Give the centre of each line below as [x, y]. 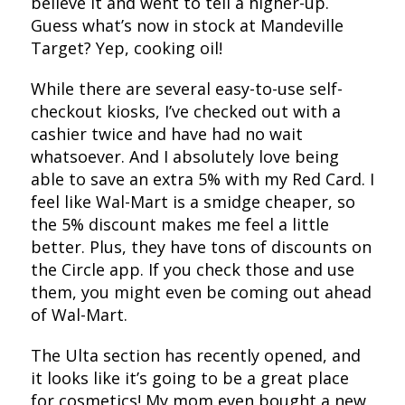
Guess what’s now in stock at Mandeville [187, 25]
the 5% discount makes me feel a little [179, 224]
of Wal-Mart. [81, 314]
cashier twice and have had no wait [166, 133]
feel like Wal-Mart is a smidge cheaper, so [193, 201]
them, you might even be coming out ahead [201, 292]
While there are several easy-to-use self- [186, 88]
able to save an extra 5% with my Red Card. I [202, 179]
